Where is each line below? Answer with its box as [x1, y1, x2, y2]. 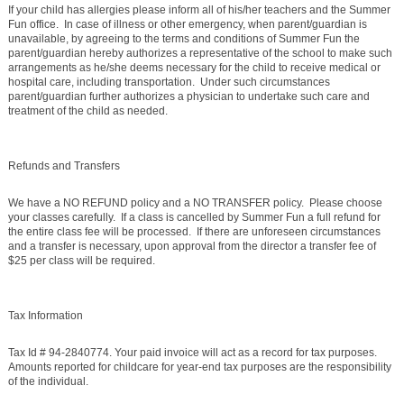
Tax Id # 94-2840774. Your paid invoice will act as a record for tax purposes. [7, 346, 380, 360]
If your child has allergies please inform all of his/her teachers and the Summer [7, 4, 390, 17]
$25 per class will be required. [7, 254, 155, 268]
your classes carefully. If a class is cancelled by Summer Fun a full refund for [7, 211, 381, 225]
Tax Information [7, 309, 83, 323]
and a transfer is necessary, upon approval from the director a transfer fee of [7, 240, 376, 253]
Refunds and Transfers [7, 160, 120, 173]
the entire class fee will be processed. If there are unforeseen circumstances [7, 225, 381, 239]
